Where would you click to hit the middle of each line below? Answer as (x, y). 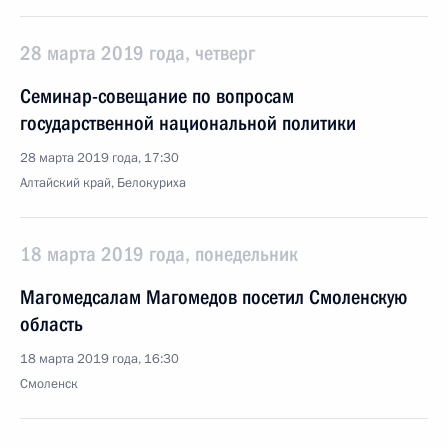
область (51, 324)
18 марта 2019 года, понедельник (159, 254)
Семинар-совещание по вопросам (157, 96)
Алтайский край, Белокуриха (103, 183)
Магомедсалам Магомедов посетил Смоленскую (213, 297)
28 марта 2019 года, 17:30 (99, 158)
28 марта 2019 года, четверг (137, 53)
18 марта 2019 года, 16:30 (99, 359)
